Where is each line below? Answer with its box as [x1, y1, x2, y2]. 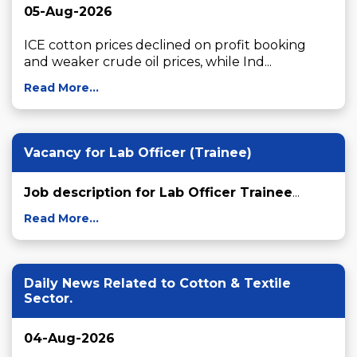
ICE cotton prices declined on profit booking [24, 37, 306, 53]
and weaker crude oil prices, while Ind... [24, 54, 272, 70]
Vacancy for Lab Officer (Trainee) [24, 145, 252, 161]
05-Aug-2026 [24, 4, 112, 20]
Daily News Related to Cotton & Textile [24, 276, 291, 292]
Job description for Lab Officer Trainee [24, 185, 292, 201]
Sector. [24, 291, 73, 307]
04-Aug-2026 [24, 331, 115, 347]
